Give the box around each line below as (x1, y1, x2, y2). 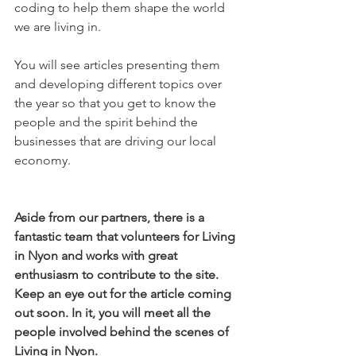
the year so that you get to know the (14, 95, 219, 110)
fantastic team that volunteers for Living (14, 229, 238, 244)
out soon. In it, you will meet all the (14, 305, 214, 320)
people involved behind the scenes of (14, 324, 232, 339)
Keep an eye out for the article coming (14, 286, 234, 301)
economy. (14, 153, 71, 168)
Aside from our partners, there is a (14, 210, 207, 225)
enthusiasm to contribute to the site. (14, 267, 222, 282)
